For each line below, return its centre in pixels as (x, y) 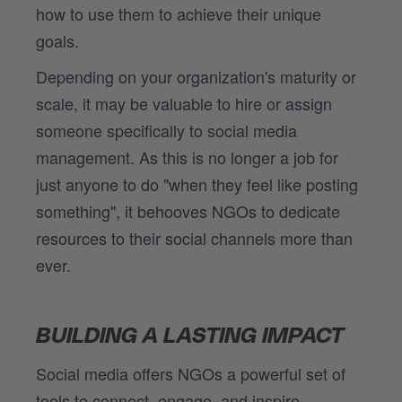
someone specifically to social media (166, 130)
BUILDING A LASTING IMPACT (192, 336)
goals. (57, 40)
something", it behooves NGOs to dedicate (188, 210)
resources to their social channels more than (194, 237)
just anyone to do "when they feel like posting (197, 184)
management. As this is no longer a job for (187, 157)
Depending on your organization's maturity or (196, 76)
